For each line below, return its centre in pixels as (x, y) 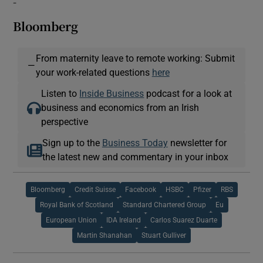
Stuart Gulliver (164, 235)
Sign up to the (72, 142)
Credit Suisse (95, 189)
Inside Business (112, 93)
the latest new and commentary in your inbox (135, 156)
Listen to (60, 93)
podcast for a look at (188, 93)
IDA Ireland (124, 220)
